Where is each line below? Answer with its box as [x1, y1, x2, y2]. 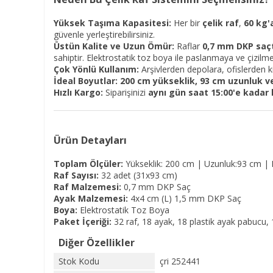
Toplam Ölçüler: [54, 158, 123, 169]
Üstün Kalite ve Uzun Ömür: [54, 40, 174, 52]
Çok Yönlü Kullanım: [54, 63, 139, 75]
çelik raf [202, 17, 239, 29]
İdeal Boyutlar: [54, 75, 118, 87]
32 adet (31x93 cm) [99, 169, 177, 181]
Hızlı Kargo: [54, 87, 103, 98]
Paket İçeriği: [54, 216, 112, 227]
